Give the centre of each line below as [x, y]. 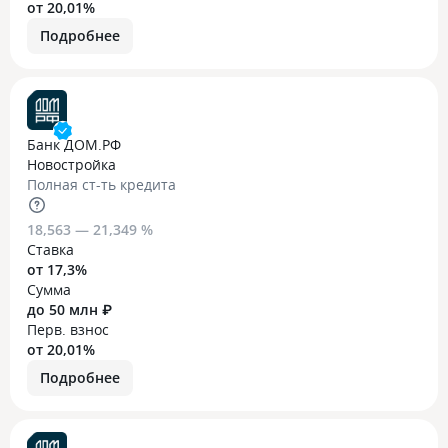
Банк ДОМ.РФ [74, 144]
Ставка [50, 249]
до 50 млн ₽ [69, 309]
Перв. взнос [68, 329]
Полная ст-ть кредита [101, 184]
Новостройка [71, 164]
